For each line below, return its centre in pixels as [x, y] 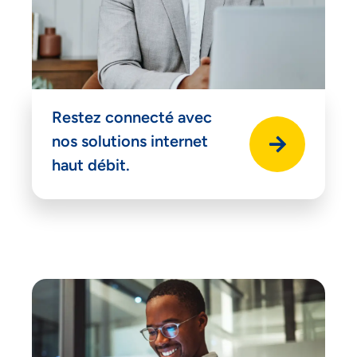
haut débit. [91, 165]
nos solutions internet [130, 141]
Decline [178, 215]
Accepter [178, 177]
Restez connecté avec [132, 117]
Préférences [178, 253]
